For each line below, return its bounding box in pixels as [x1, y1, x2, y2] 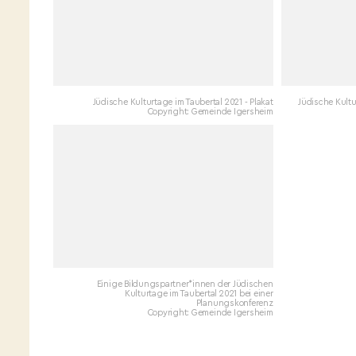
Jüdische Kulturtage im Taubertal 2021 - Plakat [92, 97, 273, 106]
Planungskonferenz [195, 298, 273, 308]
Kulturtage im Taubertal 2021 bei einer [124, 288, 273, 298]
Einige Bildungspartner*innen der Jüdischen [96, 279, 273, 288]
